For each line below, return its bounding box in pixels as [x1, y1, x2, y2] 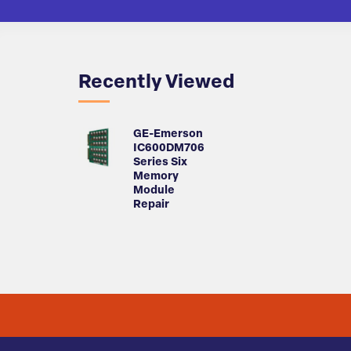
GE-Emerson [133, 128, 203, 141]
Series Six [133, 157, 187, 169]
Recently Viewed [78, 74, 234, 93]
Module [133, 185, 175, 197]
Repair [133, 199, 169, 212]
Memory [133, 171, 179, 183]
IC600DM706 [133, 143, 204, 155]
